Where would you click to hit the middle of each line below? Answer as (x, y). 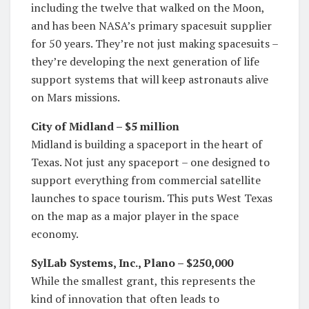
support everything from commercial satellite (146, 180)
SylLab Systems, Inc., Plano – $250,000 (132, 262)
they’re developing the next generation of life (145, 61)
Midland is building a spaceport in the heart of (147, 144)
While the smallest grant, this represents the (143, 280)
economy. (55, 233)
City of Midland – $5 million (105, 126)
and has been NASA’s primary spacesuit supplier (151, 25)
